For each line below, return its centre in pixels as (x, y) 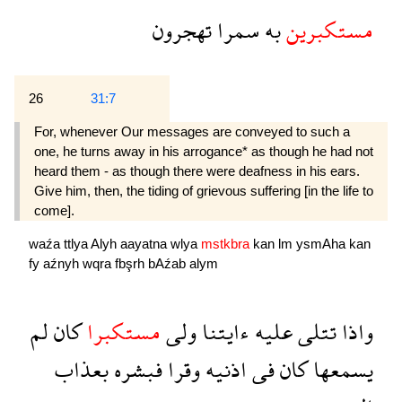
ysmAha (323, 244)
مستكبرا (121, 332)
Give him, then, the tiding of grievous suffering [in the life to (204, 191)
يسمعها (341, 370)
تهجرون (182, 31)
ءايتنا (223, 332)
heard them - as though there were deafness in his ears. (197, 171)
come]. (54, 211)
